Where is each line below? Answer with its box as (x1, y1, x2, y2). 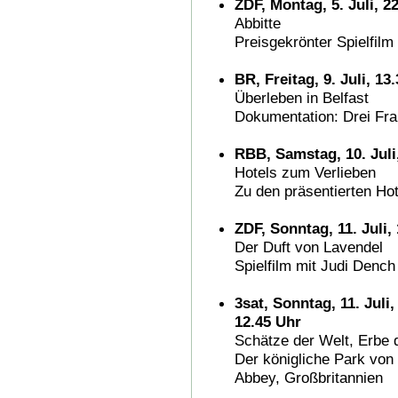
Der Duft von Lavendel (235, 237, 383, 256)
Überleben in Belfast (235, 88, 369, 107)
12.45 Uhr (235, 312, 301, 330)
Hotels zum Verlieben (235, 163, 376, 181)
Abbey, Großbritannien (235, 368, 383, 386)
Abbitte (235, 13, 281, 32)
